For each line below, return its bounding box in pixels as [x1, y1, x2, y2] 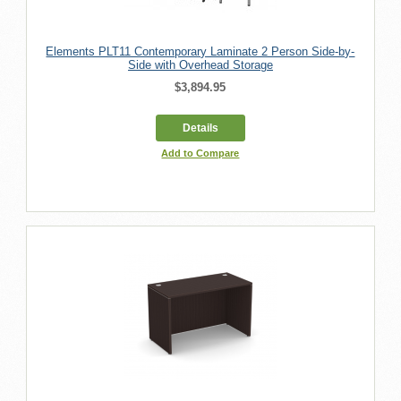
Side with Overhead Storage [127, 57, 273, 72]
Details [182, 121, 218, 134]
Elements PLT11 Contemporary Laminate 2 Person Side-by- [46, 44, 355, 58]
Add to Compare [161, 147, 240, 158]
